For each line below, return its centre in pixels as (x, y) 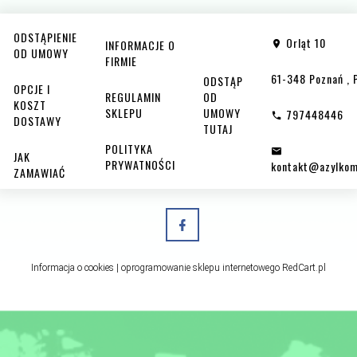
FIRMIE (121, 61)
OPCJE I (32, 88)
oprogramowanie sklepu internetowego (200, 267)
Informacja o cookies (73, 267)
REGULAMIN (133, 96)
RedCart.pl (303, 267)
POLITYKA (129, 148)
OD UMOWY (41, 53)
